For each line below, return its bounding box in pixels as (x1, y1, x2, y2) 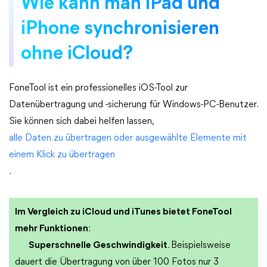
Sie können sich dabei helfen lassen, (9, 117, 153, 126)
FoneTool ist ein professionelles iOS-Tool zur (9, 83, 188, 93)
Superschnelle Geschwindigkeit (29, 241, 167, 250)
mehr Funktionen (15, 224, 88, 234)
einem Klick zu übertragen (9, 150, 115, 160)
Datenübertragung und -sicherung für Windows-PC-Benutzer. (9, 100, 257, 110)
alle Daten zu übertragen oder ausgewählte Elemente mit (9, 133, 247, 143)
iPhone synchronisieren (21, 20, 219, 39)
